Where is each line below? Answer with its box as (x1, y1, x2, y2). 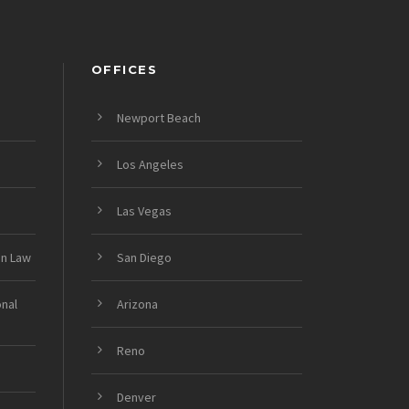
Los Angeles (116, 156, 184, 173)
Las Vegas (116, 203, 172, 220)
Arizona (116, 296, 158, 313)
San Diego (116, 249, 172, 267)
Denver (116, 389, 156, 406)
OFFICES (90, 62, 157, 78)
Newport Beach (116, 110, 201, 127)
